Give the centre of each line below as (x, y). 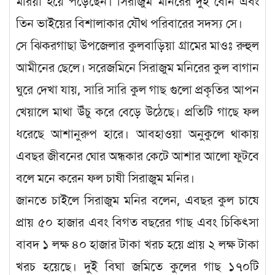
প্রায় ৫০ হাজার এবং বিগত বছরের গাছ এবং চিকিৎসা (137, 222)
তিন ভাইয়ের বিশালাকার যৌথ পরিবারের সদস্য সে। (129, 23)
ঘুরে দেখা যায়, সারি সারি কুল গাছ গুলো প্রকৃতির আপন (137, 90)
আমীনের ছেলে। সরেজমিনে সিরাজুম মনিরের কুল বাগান (137, 68)
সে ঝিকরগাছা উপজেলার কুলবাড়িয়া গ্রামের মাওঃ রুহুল (137, 45)
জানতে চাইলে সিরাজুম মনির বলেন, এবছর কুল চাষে (137, 200)
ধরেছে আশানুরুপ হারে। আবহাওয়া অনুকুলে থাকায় (137, 134)
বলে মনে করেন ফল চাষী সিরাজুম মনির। (105, 178)
